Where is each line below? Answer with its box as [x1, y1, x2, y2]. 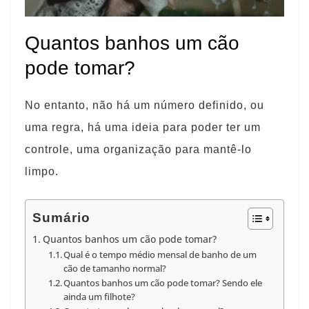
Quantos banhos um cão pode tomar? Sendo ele [63, 277, 263, 289]
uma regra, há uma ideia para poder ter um [25, 121, 261, 133]
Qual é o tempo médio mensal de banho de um [63, 248, 257, 261]
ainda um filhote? [63, 290, 136, 303]
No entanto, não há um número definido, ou [25, 99, 264, 111]
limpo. [25, 166, 59, 177]
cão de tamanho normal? [63, 262, 167, 275]
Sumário [32, 210, 90, 226]
